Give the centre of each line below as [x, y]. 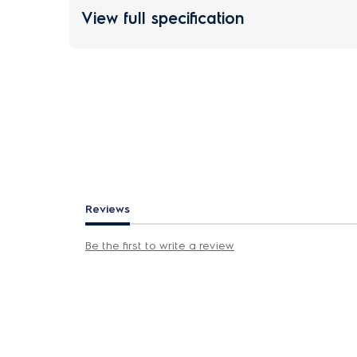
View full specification [163, 18]
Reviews [108, 209]
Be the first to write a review [160, 246]
